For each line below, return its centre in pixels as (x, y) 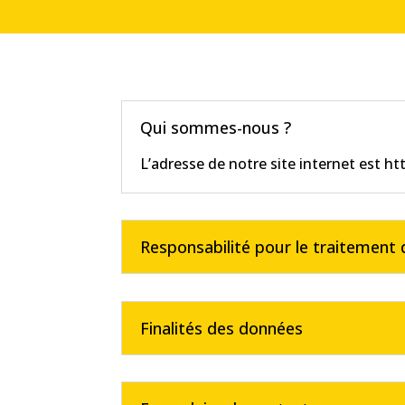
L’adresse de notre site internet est (263, 163)
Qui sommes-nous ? (216, 127)
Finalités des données (222, 328)
